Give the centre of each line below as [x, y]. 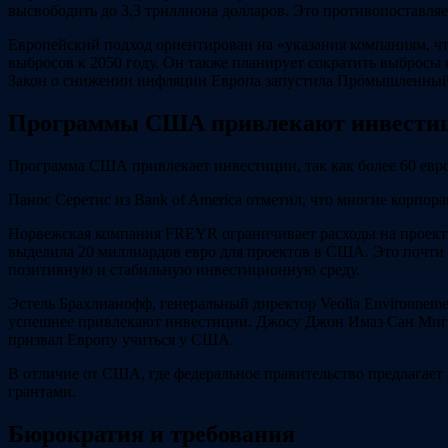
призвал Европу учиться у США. [121, 340]
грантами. [42, 392]
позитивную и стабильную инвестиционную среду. [184, 270]
